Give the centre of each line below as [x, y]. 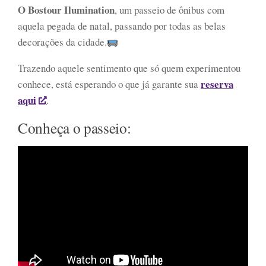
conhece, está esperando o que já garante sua [109, 84]
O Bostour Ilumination [66, 10]
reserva [217, 84]
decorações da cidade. [62, 42]
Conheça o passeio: [75, 128]
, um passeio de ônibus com [170, 10]
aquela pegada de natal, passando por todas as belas [122, 26]
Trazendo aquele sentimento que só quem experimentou [129, 68]
